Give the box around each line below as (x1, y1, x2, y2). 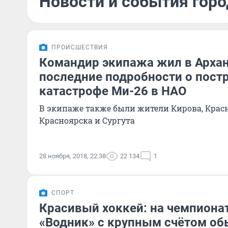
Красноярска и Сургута (39, 115, 135, 126)
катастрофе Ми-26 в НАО (39, 84, 187, 98)
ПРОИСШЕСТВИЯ (51, 44, 108, 51)
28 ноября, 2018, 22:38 (39, 152, 106, 160)
